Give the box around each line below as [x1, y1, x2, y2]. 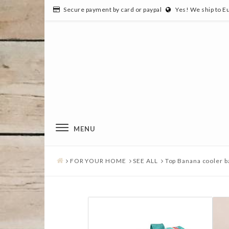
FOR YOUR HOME [70, 157, 126, 165]
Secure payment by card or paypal [63, 5, 162, 13]
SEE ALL [133, 157, 158, 165]
